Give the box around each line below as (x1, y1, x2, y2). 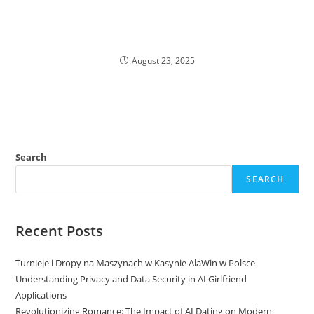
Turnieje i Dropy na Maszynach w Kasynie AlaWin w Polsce (15, 257, 256, 269)
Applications (15, 289, 67, 301)
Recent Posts (15, 221, 104, 240)
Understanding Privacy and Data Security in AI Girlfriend (15, 273, 247, 285)
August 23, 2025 (131, 55, 195, 67)
